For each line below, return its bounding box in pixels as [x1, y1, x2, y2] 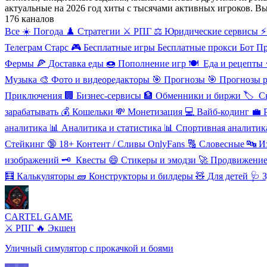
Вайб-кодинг [197, 106, 249, 117]
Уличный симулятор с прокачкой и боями [5, 243, 173, 253]
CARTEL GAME [5, 211, 73, 222]
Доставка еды [48, 58, 104, 69]
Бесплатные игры [83, 42, 155, 52]
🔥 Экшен [36, 222, 76, 233]
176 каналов [5, 13, 54, 24]
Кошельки [72, 106, 113, 117]
